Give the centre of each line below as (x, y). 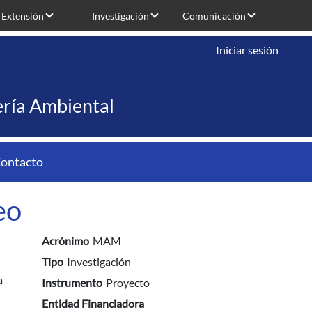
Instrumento (72, 282)
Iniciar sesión (247, 50)
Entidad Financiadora (93, 303)
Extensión (23, 15)
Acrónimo (65, 241)
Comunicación (214, 15)
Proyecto (127, 282)
